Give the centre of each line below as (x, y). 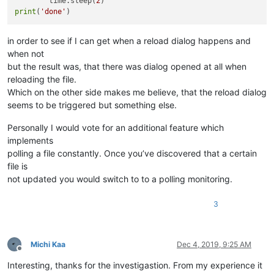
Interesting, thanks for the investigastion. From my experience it (135, 265)
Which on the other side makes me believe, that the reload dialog (137, 92)
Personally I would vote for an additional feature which (116, 127)
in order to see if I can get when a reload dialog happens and (129, 40)
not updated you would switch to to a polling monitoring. (120, 179)
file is (17, 166)
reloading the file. (42, 79)
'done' (54, 11)
